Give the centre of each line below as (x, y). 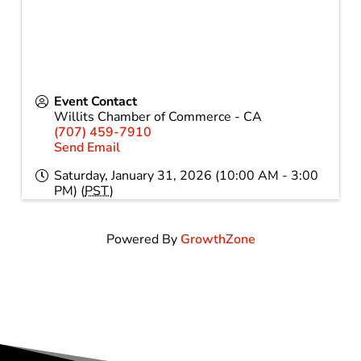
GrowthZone (218, 240)
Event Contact (96, 102)
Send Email (87, 148)
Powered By (143, 240)
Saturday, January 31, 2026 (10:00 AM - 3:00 (187, 176)
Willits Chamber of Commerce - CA (158, 117)
